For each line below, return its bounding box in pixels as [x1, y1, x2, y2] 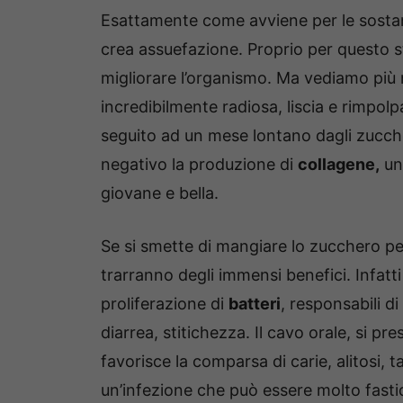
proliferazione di [101, 293, 228, 313]
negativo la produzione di [101, 154, 298, 174]
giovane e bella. [101, 183, 219, 202]
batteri [228, 293, 281, 313]
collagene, [298, 154, 380, 174]
